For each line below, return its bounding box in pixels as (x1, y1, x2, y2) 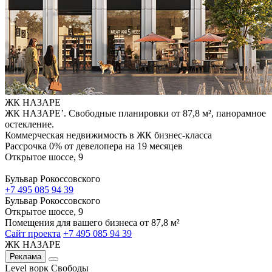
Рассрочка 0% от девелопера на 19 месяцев (5, 140, 183, 151)
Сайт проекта (5, 228, 61, 239)
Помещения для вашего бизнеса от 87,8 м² (5, 217, 180, 228)
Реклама (10, 251, 41, 261)
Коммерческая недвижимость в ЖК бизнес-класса (5, 129, 212, 140)
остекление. (5, 118, 54, 129)
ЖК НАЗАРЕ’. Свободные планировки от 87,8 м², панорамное (5, 107, 266, 118)
